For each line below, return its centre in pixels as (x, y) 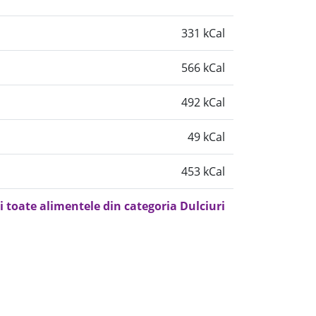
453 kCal (203, 171)
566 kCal (203, 68)
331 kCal (203, 33)
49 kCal (206, 137)
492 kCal (203, 102)
